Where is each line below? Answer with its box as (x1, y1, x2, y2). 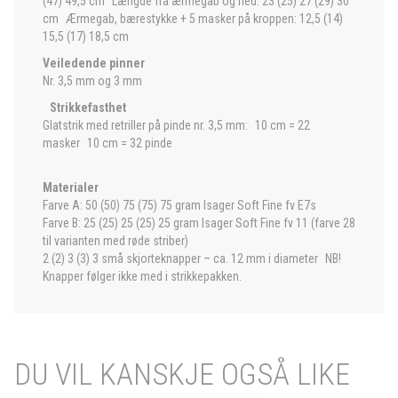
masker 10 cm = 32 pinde (43, 136, 172, 150)
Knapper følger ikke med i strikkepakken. (43, 269, 242, 283)
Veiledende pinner (43, 56, 145, 70)
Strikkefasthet (43, 100, 126, 115)
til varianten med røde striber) (43, 234, 195, 248)
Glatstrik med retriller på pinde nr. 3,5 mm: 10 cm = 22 (43, 118, 310, 132)
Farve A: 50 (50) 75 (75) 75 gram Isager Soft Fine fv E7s (43, 198, 323, 212)
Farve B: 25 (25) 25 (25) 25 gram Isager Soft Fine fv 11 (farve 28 (43, 216, 355, 230)
